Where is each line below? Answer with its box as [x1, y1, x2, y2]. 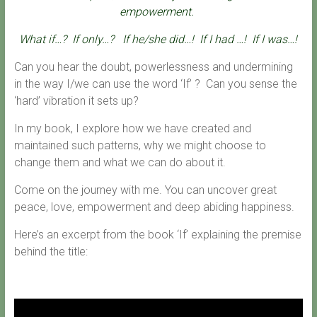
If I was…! [252, 33, 298, 46]
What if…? [19, 33, 73, 46]
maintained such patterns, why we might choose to [13, 139, 266, 152]
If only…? [72, 33, 123, 46]
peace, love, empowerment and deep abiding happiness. [13, 200, 294, 214]
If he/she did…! [122, 33, 200, 46]
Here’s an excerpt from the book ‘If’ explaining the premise [13, 228, 301, 241]
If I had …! [200, 33, 253, 46]
